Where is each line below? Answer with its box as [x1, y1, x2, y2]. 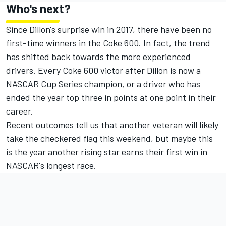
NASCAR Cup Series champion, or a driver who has [6, 78, 200, 90]
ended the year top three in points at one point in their [6, 92, 216, 103]
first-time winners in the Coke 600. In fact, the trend [6, 37, 210, 49]
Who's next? [6, 1, 71, 16]
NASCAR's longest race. [6, 160, 96, 172]
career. [6, 105, 33, 117]
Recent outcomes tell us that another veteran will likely [6, 119, 218, 131]
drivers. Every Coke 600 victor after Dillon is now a [6, 65, 201, 76]
